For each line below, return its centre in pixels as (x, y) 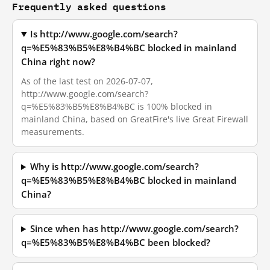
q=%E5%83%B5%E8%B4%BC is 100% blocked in (117, 106)
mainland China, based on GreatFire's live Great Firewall (135, 119)
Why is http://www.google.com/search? (115, 167)
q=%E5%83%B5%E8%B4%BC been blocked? (116, 243)
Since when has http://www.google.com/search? (135, 229)
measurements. (53, 132)
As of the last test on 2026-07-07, (87, 81)
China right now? (58, 62)
